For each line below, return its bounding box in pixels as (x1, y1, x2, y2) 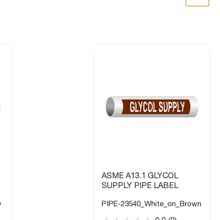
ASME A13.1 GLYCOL (101, 172, 178, 181)
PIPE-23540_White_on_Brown (101, 200, 201, 208)
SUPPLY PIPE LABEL (101, 182, 178, 191)
